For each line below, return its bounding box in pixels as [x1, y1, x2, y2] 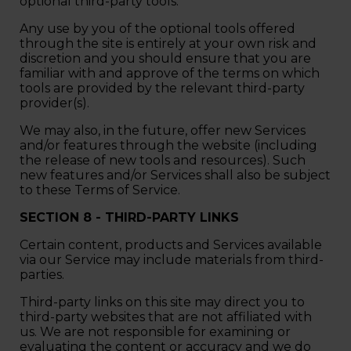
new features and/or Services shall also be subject [20, 167, 331, 183]
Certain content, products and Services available [20, 237, 322, 252]
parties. [20, 266, 67, 282]
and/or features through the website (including [20, 137, 317, 153]
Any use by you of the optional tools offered [20, 20, 295, 36]
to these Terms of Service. [20, 182, 183, 197]
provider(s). [20, 95, 92, 110]
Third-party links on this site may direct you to [20, 294, 305, 309]
